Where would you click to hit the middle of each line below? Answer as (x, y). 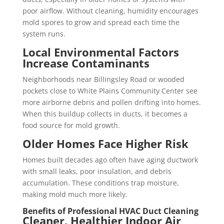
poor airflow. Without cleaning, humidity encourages (110, 11)
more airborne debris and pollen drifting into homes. (111, 102)
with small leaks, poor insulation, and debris (97, 171)
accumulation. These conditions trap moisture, (100, 183)
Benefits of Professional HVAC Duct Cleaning (110, 211)
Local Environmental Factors (100, 52)
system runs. (44, 34)
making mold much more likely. (75, 194)
